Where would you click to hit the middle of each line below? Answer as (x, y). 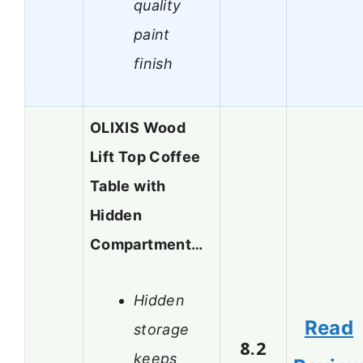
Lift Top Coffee (145, 157)
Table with (128, 186)
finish (154, 63)
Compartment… (147, 245)
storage (162, 329)
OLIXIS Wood (138, 128)
